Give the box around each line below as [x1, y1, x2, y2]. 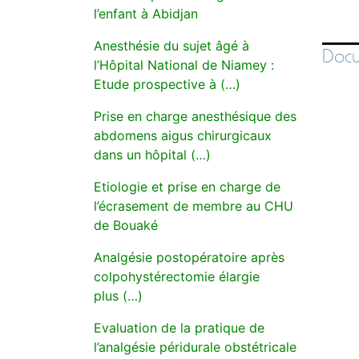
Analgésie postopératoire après [94, 249, 284, 265]
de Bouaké [94, 217, 158, 233]
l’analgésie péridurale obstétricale [94, 339, 296, 355]
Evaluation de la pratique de [94, 320, 264, 336]
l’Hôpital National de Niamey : [94, 57, 274, 73]
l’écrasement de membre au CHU [94, 198, 293, 214]
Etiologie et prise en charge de [94, 179, 280, 195]
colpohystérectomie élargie [94, 268, 260, 284]
